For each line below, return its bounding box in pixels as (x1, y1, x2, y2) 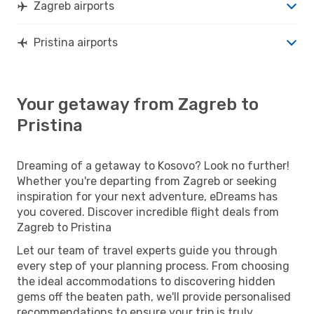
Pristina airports (34, 35, 118, 49)
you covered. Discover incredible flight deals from (17, 205, 279, 219)
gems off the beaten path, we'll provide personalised (17, 289, 291, 303)
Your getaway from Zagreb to (17, 94, 259, 114)
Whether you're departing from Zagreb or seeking (17, 174, 277, 188)
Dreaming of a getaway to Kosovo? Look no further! (17, 158, 289, 172)
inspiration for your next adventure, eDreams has (17, 189, 278, 203)
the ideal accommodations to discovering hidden (17, 274, 275, 288)
